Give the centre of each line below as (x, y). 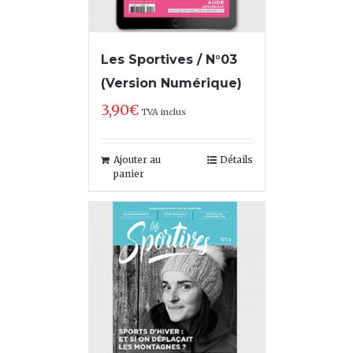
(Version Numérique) (171, 83)
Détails (236, 160)
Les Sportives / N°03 (169, 59)
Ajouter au (137, 160)
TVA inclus (163, 112)
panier (128, 174)
